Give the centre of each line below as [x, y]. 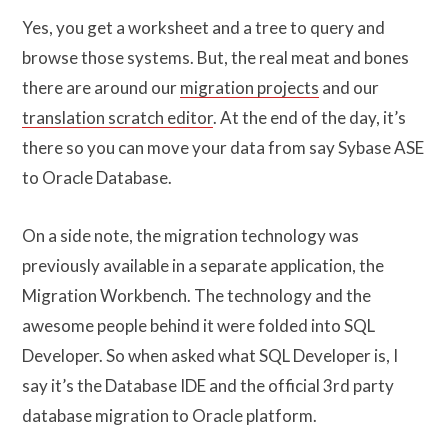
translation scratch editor [117, 117]
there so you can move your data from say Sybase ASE [223, 147]
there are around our [101, 87]
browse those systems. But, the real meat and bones [215, 57]
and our [349, 87]
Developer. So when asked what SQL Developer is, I [210, 355]
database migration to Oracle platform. [169, 415]
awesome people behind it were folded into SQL [198, 325]
